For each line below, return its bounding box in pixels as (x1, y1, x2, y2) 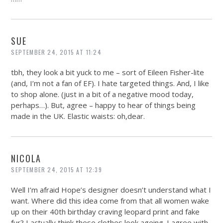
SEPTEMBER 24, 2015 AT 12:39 (11, 165, 102, 174)
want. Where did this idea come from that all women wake (11, 196, 210, 206)
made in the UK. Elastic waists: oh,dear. (11, 111, 145, 121)
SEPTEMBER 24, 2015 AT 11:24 (11, 48, 102, 57)
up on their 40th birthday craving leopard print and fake (11, 207, 200, 217)
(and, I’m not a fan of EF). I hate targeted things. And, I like (11, 78, 210, 89)
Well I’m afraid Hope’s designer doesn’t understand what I (11, 185, 212, 195)
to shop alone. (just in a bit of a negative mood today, (11, 89, 194, 100)
